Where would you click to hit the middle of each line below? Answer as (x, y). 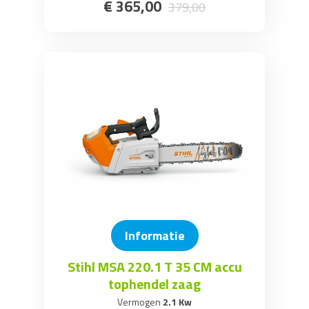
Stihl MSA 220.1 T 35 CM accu (154, 266)
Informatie (154, 235)
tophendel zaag (154, 283)
